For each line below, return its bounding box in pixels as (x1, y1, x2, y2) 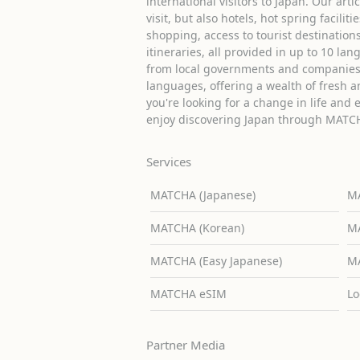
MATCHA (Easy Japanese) (149, 252, 282, 268)
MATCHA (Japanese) (149, 186, 256, 202)
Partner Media (146, 336, 225, 353)
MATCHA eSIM (149, 285, 227, 301)
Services (146, 153, 191, 170)
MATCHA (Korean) (149, 219, 244, 235)
